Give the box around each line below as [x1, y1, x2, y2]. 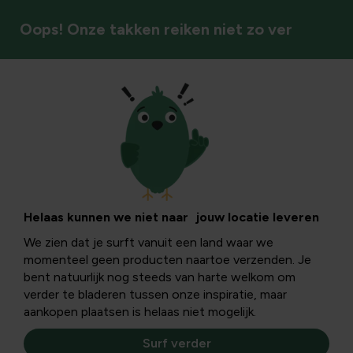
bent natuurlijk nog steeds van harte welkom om [24, 269, 295, 284]
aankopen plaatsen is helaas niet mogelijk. [24, 304, 256, 319]
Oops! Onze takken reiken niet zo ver [20, 20, 292, 39]
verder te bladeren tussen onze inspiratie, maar [24, 287, 287, 302]
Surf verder [142, 336, 211, 351]
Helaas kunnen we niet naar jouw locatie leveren [24, 210, 319, 225]
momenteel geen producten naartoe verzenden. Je [24, 252, 311, 267]
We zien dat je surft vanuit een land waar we [24, 235, 273, 250]
